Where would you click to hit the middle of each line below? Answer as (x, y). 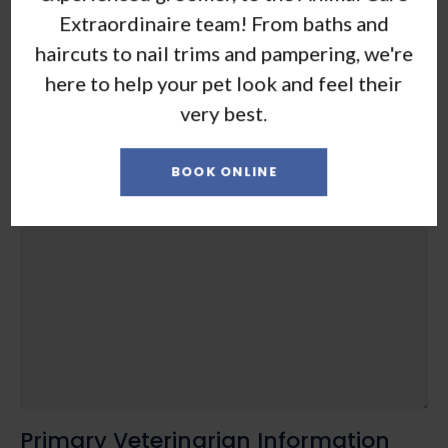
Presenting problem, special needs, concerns (172, 192)
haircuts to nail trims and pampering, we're (224, 52)
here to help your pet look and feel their (224, 82)
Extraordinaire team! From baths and (224, 22)
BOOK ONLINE (224, 171)
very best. (224, 112)
